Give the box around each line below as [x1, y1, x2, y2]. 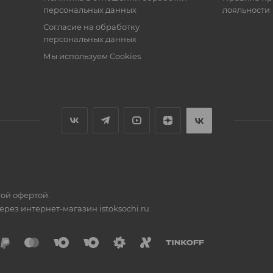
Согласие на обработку [43, 22, 140, 32]
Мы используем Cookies [43, 51, 141, 61]
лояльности [222, 5, 270, 15]
